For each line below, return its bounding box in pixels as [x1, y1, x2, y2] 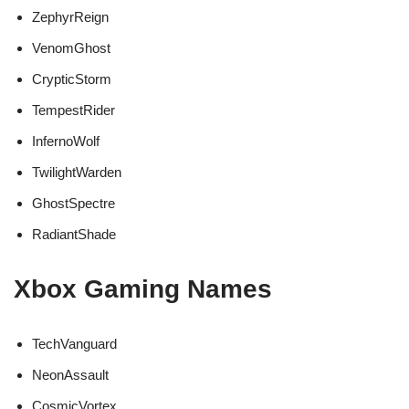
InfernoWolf [32, 133, 100, 150]
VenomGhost [32, 40, 110, 57]
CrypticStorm [32, 71, 111, 88]
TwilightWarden [32, 164, 121, 181]
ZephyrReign [32, 9, 109, 26]
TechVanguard [32, 336, 117, 352]
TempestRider [32, 102, 115, 119]
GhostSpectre [32, 195, 115, 212]
